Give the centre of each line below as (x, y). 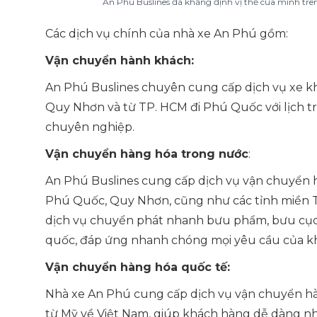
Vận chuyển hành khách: (120, 60)
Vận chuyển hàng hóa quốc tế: (138, 267)
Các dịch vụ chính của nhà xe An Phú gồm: (167, 34)
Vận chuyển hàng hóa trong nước (147, 154)
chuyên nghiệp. (90, 127)
